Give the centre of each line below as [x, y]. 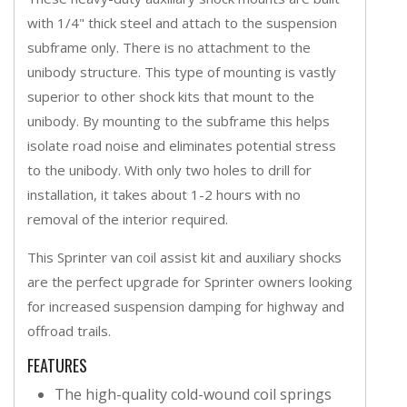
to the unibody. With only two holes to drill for [169, 170]
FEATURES [57, 366]
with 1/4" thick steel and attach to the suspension [182, 23]
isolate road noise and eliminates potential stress [182, 146]
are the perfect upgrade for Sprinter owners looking [190, 282]
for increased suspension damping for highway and [186, 307]
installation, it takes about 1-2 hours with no [164, 195]
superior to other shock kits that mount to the [171, 97]
